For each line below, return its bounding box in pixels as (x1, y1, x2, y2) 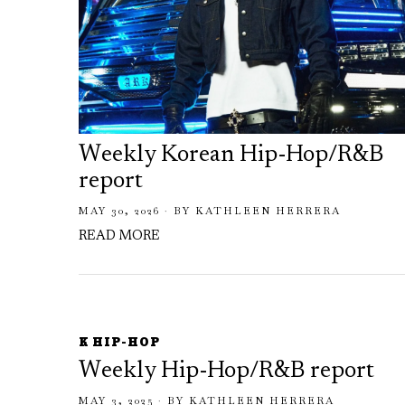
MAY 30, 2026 (79, 203, 160, 217)
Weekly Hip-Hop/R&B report (79, 360, 374, 384)
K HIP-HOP (79, 333, 160, 353)
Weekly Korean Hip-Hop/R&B (79, 143, 383, 167)
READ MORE (79, 229, 160, 243)
